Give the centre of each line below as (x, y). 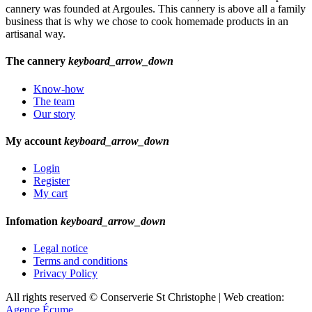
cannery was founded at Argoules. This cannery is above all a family (156, 9)
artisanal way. (36, 34)
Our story (54, 114)
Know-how (59, 88)
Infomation (33, 221)
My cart (50, 194)
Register (52, 181)
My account (35, 141)
